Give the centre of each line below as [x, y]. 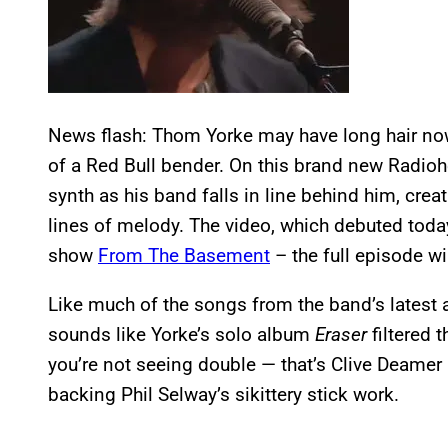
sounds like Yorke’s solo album [181, 335]
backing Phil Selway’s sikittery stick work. [223, 395]
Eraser [343, 335]
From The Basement [184, 256]
